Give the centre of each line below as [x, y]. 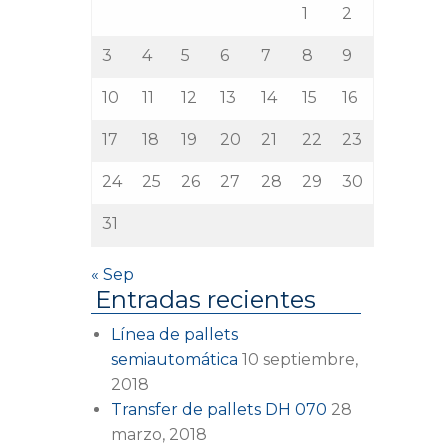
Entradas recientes [205, 299]
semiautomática [174, 359]
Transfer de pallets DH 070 [219, 409]
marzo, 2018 [159, 434]
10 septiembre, [300, 359]
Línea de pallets [174, 334]
